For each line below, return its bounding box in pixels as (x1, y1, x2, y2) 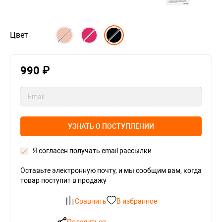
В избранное (116, 197, 157, 205)
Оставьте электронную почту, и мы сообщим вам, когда (20, 166, 202, 174)
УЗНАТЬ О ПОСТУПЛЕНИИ (68, 122, 154, 130)
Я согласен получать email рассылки (33, 147, 152, 155)
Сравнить (75, 197, 107, 205)
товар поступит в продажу (20, 176, 107, 184)
